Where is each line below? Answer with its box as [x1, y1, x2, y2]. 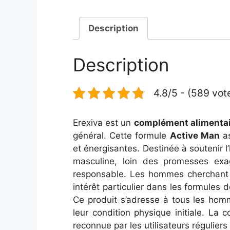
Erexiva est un [73, 117, 134, 128]
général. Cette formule [73, 130, 170, 141]
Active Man [169, 130, 220, 141]
